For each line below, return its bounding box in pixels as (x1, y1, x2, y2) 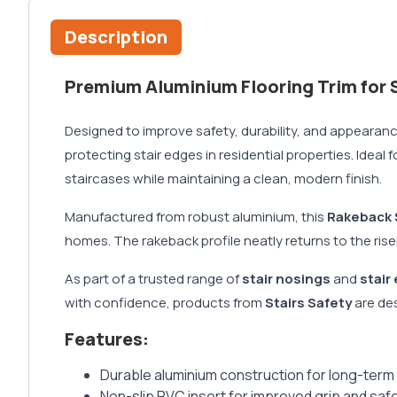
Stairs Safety (265, 293, 352, 313)
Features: (65, 327, 149, 352)
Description (65, 25, 167, 50)
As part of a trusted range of (65, 269, 242, 289)
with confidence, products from (65, 293, 265, 313)
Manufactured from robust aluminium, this (65, 207, 327, 227)
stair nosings (242, 269, 331, 289)
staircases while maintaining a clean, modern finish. (65, 169, 382, 189)
